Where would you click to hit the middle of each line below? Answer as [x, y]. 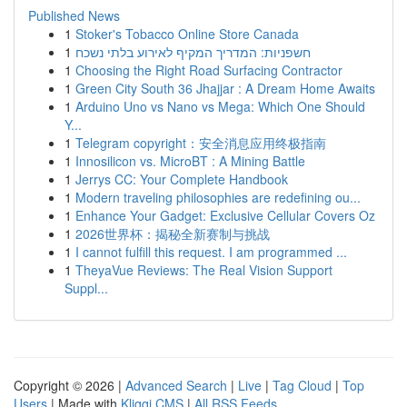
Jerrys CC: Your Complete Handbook [182, 179]
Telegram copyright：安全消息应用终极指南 [201, 143]
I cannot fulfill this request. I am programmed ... [211, 252]
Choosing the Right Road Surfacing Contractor [209, 70]
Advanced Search [176, 385]
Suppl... [86, 288]
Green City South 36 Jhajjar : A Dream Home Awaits [225, 88]
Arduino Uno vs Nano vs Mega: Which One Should [220, 106]
